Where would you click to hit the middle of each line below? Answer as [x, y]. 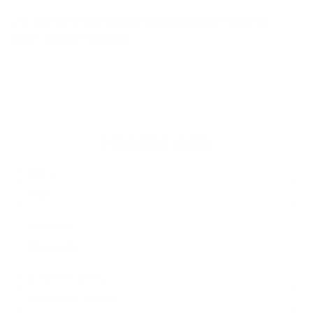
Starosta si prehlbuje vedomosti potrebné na [152, 21]
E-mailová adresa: [67, 278]
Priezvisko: [50, 225]
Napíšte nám [156, 143]
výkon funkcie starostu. [72, 38]
